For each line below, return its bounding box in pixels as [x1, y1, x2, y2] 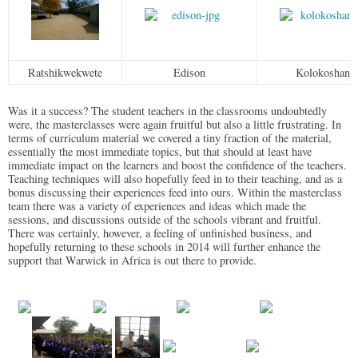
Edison [173, 64, 205, 80]
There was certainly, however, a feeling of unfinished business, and [8, 225, 312, 241]
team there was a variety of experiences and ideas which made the [8, 197, 306, 213]
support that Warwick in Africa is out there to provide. [8, 252, 257, 268]
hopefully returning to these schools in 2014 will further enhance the [8, 238, 320, 254]
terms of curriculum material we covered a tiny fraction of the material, [8, 129, 332, 145]
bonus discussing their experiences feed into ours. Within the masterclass [8, 184, 342, 200]
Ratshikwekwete [28, 64, 102, 80]
